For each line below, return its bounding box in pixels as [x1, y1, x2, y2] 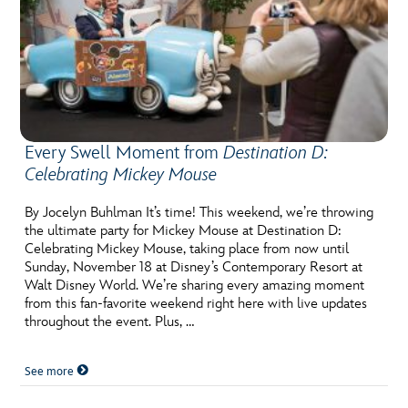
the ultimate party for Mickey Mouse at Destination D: [25, 222, 342, 240]
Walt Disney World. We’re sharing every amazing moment [25, 277, 365, 295]
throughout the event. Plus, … [25, 313, 195, 331]
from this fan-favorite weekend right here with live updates [25, 295, 368, 313]
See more [25, 364, 77, 380]
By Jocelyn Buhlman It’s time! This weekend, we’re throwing [25, 204, 374, 222]
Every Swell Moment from [25, 142, 224, 165]
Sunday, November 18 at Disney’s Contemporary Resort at [25, 259, 363, 277]
